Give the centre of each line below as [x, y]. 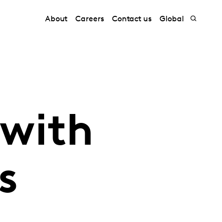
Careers [90, 19]
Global [172, 19]
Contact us [132, 19]
